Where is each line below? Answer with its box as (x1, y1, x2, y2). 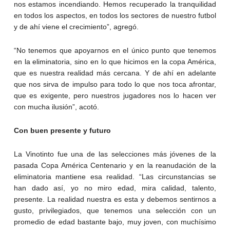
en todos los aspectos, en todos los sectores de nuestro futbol (13, 11, 217, 20)
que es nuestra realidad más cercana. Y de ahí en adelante (13, 69, 217, 78)
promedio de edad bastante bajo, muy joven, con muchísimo (13, 218, 217, 226)
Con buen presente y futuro (13, 126, 111, 135)
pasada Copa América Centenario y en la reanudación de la (13, 161, 217, 170)
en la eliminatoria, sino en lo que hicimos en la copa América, (13, 57, 217, 66)
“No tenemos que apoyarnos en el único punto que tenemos (13, 46, 217, 55)
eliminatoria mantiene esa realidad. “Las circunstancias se (13, 172, 217, 181)
